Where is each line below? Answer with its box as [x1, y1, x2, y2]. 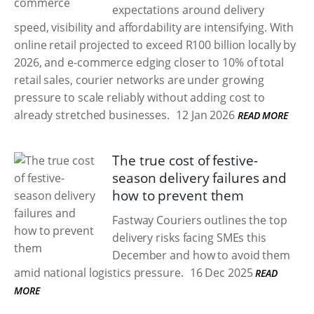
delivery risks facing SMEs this [112, 230, 266, 245]
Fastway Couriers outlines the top [112, 212, 287, 228]
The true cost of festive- [112, 151, 258, 170]
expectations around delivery [112, 2, 265, 18]
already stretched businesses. [14, 107, 170, 123]
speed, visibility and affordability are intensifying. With [14, 20, 294, 35]
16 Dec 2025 [186, 265, 253, 280]
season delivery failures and [112, 169, 287, 187]
